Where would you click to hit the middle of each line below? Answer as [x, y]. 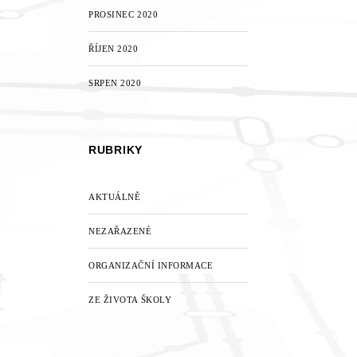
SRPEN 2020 [115, 83]
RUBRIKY [116, 150]
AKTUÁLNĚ [115, 197]
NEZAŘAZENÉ [120, 231]
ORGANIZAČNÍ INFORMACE [151, 265]
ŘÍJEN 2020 [114, 49]
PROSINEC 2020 [124, 14]
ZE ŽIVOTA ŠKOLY [130, 300]
